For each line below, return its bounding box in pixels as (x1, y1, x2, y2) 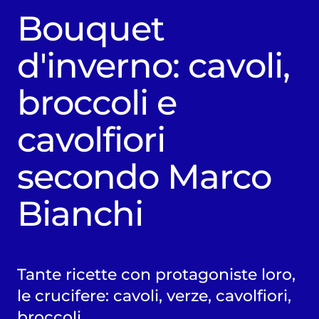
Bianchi (16, 193, 144, 235)
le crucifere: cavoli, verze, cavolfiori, (16, 286, 291, 305)
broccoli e (16, 82, 177, 124)
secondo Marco (16, 156, 272, 198)
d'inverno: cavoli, (16, 45, 290, 87)
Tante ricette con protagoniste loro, (16, 265, 296, 284)
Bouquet (16, 8, 165, 50)
